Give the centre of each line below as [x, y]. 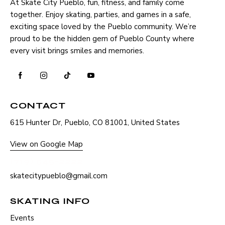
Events [22, 218]
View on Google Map [46, 144]
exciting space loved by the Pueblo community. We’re [103, 27]
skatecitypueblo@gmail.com [59, 176]
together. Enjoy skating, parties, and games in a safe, [100, 15]
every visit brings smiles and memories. [77, 51]
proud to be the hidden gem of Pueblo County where [102, 39]
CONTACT [38, 106]
